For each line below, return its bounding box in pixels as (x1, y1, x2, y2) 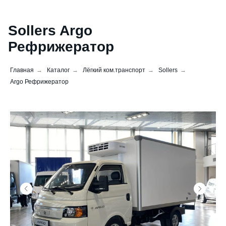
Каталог (47, 67, 70, 74)
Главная (10, 67, 34, 74)
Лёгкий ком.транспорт (83, 67, 145, 74)
